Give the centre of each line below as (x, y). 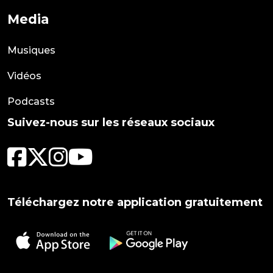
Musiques (31, 50)
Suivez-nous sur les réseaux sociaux (111, 122)
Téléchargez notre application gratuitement (135, 202)
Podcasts (31, 101)
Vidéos (24, 76)
